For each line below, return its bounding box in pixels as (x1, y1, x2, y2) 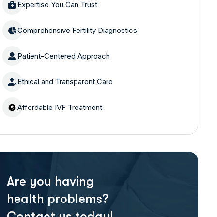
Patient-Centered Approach (17, 51, 110, 61)
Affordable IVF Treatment (17, 103, 102, 112)
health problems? (6, 192, 108, 206)
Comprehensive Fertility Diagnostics (17, 26, 137, 35)
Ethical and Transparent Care (17, 77, 113, 86)
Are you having (6, 174, 94, 188)
